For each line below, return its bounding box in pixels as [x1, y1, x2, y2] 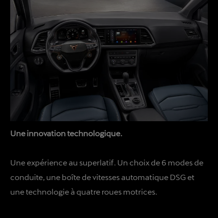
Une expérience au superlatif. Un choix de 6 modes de [10, 157, 204, 167]
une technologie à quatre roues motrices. [10, 186, 158, 196]
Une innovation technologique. [10, 128, 123, 138]
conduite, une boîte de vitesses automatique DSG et [10, 172, 195, 182]
